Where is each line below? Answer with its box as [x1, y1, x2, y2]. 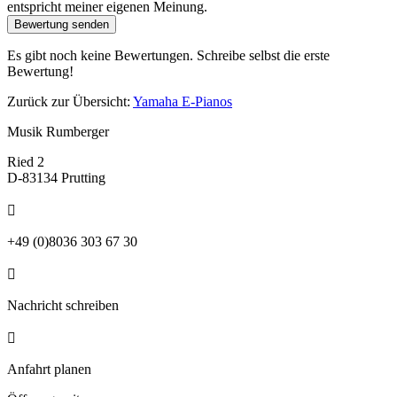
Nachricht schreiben [7, 297, 119, 313]
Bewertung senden [14, 17, 109, 31]
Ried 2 [7, 153, 44, 169]
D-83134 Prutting [7, 169, 105, 185]
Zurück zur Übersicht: [7, 93, 133, 109]
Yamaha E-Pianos [133, 93, 232, 109]
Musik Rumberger [7, 123, 109, 139]
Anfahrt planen [7, 361, 91, 377]
